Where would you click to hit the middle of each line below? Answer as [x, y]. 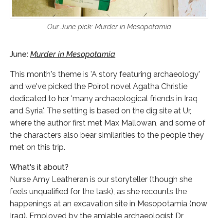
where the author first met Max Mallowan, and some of [108, 123]
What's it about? [39, 167]
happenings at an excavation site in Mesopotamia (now [109, 204]
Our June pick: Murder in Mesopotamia [109, 26]
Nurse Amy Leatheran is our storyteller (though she [101, 180]
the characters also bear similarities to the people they [107, 135]
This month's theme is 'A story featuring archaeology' [105, 74]
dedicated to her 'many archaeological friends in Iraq [104, 99]
